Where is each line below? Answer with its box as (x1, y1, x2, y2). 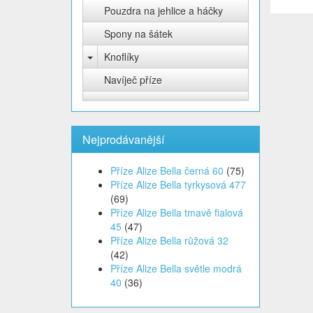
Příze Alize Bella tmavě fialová (110, 205, 243, 219)
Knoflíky (104, 50, 139, 64)
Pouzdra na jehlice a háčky (104, 3, 223, 17)
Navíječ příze (104, 73, 162, 87)
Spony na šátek (104, 27, 173, 41)
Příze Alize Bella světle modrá (110, 261, 242, 275)
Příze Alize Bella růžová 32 (110, 233, 228, 247)
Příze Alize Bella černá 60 (110, 163, 224, 177)
